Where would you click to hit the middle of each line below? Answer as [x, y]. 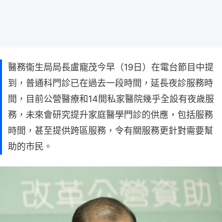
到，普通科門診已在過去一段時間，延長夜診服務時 [111, 83]
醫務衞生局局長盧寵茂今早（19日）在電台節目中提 [111, 67]
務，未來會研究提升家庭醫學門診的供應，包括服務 [111, 114]
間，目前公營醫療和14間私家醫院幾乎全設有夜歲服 [111, 99]
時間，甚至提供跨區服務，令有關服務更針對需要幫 [111, 130]
